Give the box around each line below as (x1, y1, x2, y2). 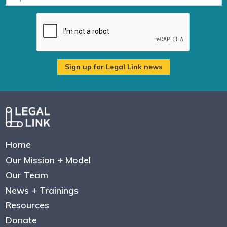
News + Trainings (5, 184, 79, 196)
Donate (5, 214, 37, 225)
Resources (5, 199, 49, 211)
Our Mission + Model (5, 154, 91, 165)
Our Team (5, 169, 48, 180)
